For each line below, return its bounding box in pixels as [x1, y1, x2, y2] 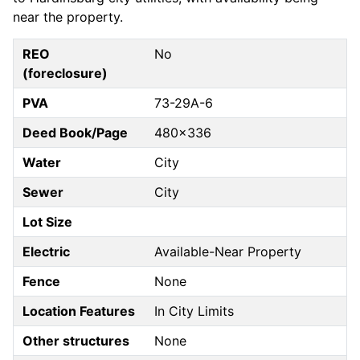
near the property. [13, 9, 123, 26]
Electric [22, 243, 71, 260]
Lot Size [22, 214, 73, 231]
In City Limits [154, 303, 235, 320]
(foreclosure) [22, 65, 108, 82]
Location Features [22, 303, 136, 320]
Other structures [22, 333, 130, 350]
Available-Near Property [154, 243, 302, 260]
